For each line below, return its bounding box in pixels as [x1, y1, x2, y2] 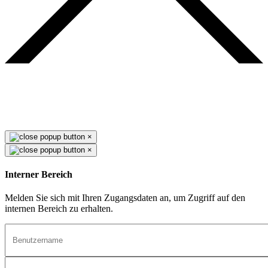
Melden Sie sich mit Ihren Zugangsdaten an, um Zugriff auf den [5, 193, 245, 203]
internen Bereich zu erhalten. [5, 203, 113, 214]
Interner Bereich [5, 169, 72, 180]
